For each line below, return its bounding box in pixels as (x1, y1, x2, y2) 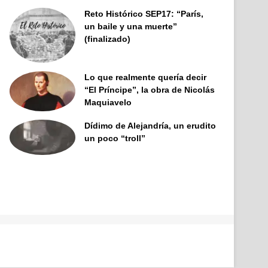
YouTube (153, 240, 184, 250)
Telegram (196, 240, 228, 250)
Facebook (110, 240, 144, 250)
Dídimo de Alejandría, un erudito (84, 120, 217, 130)
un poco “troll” (84, 133, 146, 143)
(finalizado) (84, 34, 131, 44)
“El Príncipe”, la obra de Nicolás (84, 84, 215, 95)
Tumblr (167, 240, 191, 250)
